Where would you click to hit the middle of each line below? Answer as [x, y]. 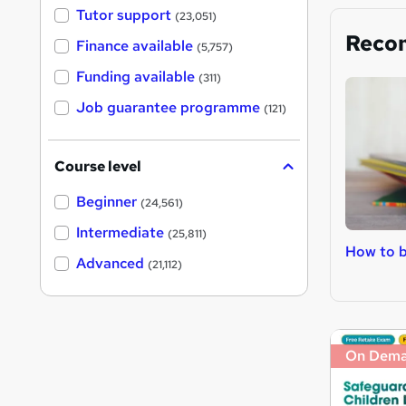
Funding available [135, 77]
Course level [98, 167]
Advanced [110, 264]
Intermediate [120, 233]
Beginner [106, 202]
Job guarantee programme [168, 108]
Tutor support [124, 15]
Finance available [135, 46]
